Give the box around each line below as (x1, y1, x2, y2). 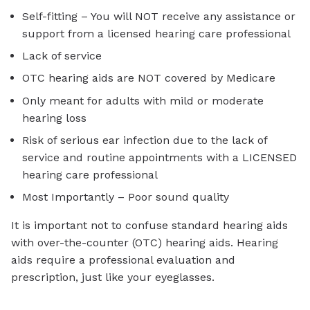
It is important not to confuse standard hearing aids (11, 218, 288, 232)
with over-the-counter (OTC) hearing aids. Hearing (11, 235, 278, 249)
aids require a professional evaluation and (11, 253, 235, 266)
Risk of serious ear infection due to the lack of (22, 133, 267, 147)
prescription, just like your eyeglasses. (11, 270, 215, 284)
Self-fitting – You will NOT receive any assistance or (22, 10, 295, 24)
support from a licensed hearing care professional (22, 27, 291, 41)
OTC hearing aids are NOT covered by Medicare (22, 71, 275, 85)
